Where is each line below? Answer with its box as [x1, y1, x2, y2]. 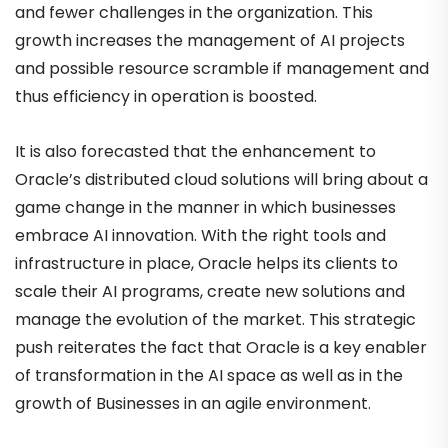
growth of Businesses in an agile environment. [15, 391, 371, 415]
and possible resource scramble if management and [15, 56, 429, 80]
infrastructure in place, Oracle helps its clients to [15, 251, 398, 275]
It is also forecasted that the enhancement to [15, 139, 376, 163]
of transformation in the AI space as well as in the [15, 363, 403, 387]
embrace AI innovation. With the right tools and [15, 223, 386, 247]
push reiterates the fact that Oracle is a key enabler [15, 335, 427, 359]
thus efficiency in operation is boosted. [15, 84, 317, 108]
